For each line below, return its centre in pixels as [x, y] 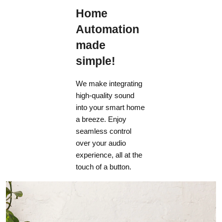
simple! [96, 61]
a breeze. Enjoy [101, 119]
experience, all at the [109, 155]
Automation [108, 29]
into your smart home [111, 107]
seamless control [104, 131]
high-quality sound [105, 95]
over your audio [101, 143]
